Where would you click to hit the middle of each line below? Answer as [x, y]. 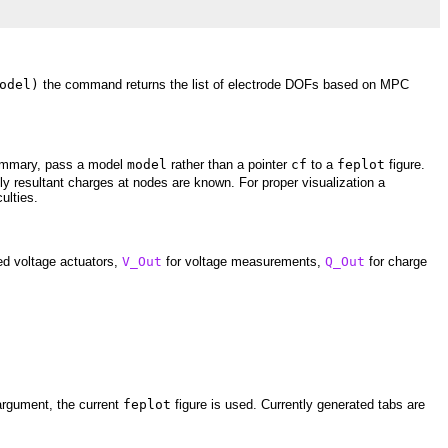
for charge [396, 261]
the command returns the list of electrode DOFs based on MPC [224, 85]
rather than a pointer [229, 164]
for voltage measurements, [243, 261]
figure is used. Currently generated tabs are [298, 405]
